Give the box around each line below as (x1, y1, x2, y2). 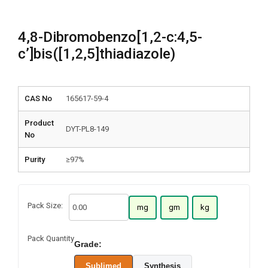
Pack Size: (28, 201, 63, 210)
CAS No (25, 94, 52, 103)
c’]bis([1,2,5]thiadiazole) (18, 45, 175, 62)
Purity (25, 155, 45, 164)
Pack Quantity (28, 234, 74, 243)
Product (25, 118, 54, 127)
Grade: (74, 239, 102, 249)
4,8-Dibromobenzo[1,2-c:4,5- (18, 29, 202, 45)
